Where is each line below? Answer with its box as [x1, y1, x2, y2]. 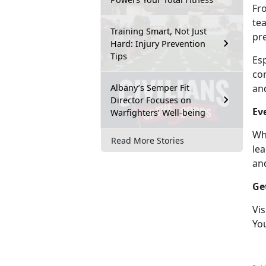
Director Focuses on [110, 94, 191, 106]
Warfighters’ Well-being [110, 106, 205, 118]
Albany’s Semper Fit [110, 81, 189, 93]
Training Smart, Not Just [110, 25, 207, 37]
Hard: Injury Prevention [110, 37, 205, 49]
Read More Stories [111, 134, 184, 146]
